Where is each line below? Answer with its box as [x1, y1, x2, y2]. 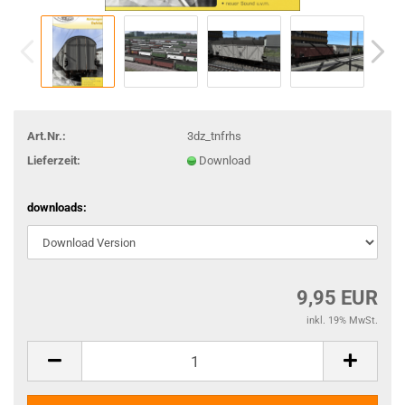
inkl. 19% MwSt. [306, 315, 378, 326]
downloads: [27, 201, 87, 214]
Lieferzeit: [27, 153, 80, 167]
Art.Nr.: [27, 128, 66, 143]
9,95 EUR [297, 287, 378, 309]
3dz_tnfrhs [186, 128, 241, 143]
